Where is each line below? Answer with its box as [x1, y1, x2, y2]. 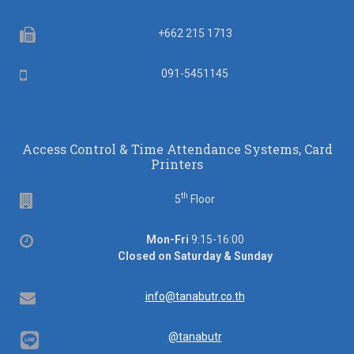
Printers [151, 155, 203, 172]
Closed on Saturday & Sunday [117, 249, 273, 262]
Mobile [26, 66, 73, 82]
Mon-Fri [145, 232, 189, 246]
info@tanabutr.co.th [145, 289, 245, 303]
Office [32, 232, 73, 248]
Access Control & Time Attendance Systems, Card [21, 140, 333, 157]
